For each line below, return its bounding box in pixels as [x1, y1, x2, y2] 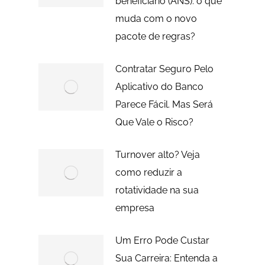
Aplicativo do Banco [115, 80, 203, 92]
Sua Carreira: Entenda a [115, 252, 218, 264]
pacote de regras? [115, 30, 195, 42]
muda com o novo [115, 12, 197, 24]
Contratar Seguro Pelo [115, 63, 214, 75]
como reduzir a [115, 166, 182, 178]
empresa [115, 202, 154, 214]
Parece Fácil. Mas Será [115, 98, 213, 110]
